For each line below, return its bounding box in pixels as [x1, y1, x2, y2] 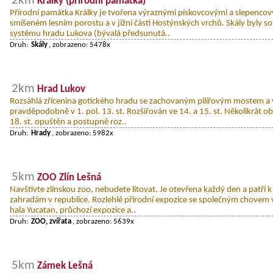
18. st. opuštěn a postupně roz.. [10, 117, 127, 127]
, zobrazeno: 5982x [52, 129, 113, 137]
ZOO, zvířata [31, 217, 71, 225]
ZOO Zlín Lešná [37, 172, 101, 183]
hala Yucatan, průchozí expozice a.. [10, 205, 136, 215]
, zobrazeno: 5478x [49, 40, 110, 49]
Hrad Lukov [37, 83, 85, 94]
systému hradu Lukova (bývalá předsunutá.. [10, 29, 170, 38]
